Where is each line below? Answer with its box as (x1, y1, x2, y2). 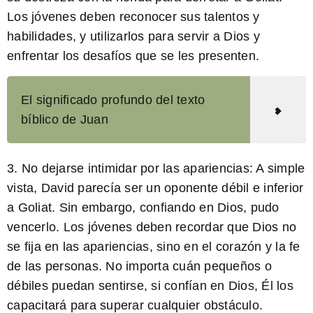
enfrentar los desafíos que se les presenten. (7, 49, 259, 64)
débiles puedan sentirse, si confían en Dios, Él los (7, 278, 293, 293)
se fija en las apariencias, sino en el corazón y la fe (7, 239, 300, 254)
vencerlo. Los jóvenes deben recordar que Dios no (7, 219, 296, 234)
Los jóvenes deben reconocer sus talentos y (7, 10, 260, 24)
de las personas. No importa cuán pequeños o (7, 259, 272, 273)
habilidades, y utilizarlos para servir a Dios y (7, 29, 260, 44)
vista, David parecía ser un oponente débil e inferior (7, 180, 304, 195)
